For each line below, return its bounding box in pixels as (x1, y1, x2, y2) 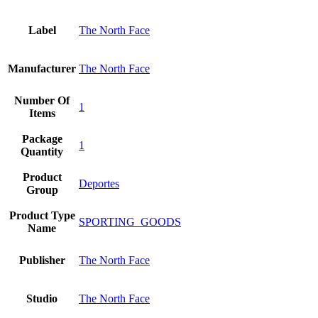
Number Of (14, 94, 70, 106)
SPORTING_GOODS (79, 215, 181, 228)
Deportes (79, 177, 119, 190)
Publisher (18, 253, 65, 266)
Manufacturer (8, 62, 76, 75)
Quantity (21, 145, 63, 158)
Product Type (9, 209, 75, 221)
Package (21, 132, 62, 145)
